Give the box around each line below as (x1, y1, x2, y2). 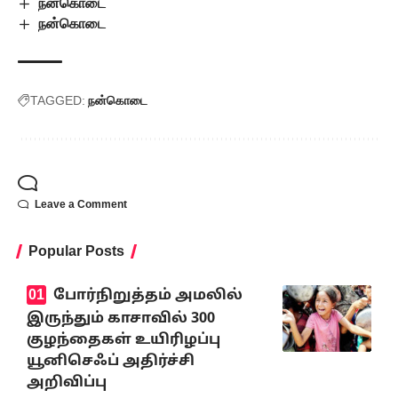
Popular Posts (28, 243, 124, 259)
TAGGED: (30, 93, 85, 108)
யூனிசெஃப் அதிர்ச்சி (27, 352, 195, 370)
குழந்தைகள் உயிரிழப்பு (27, 330, 220, 349)
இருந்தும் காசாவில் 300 (27, 309, 215, 328)
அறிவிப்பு (27, 373, 107, 392)
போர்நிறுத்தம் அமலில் (52, 287, 243, 306)
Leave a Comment (35, 198, 127, 211)
